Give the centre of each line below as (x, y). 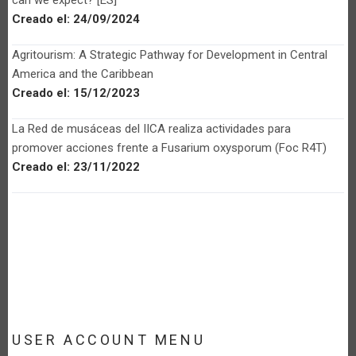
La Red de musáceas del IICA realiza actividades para (151, 128)
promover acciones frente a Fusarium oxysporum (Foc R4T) (169, 147)
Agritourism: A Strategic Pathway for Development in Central (170, 54)
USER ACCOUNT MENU (109, 339)
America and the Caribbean (83, 74)
